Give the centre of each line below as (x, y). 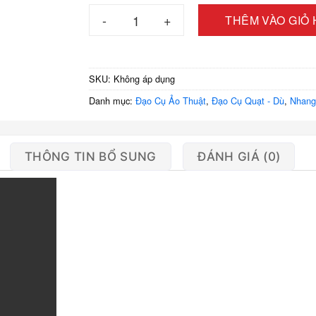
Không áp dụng (144, 78)
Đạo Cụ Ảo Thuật (170, 100)
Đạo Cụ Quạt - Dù (248, 100)
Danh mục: (112, 100)
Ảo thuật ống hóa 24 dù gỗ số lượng (176, 11)
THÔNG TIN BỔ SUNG (90, 156)
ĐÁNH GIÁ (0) (239, 156)
